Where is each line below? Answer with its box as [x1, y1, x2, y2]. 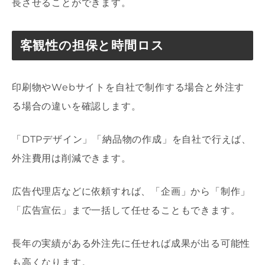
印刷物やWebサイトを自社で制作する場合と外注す [12, 82, 245, 93]
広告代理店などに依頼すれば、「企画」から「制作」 [12, 186, 251, 198]
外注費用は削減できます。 [12, 153, 131, 164]
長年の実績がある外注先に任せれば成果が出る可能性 [12, 238, 251, 250]
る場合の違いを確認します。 [12, 101, 141, 112]
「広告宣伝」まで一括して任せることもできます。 [12, 205, 241, 216]
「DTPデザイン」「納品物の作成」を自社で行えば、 [12, 134, 251, 146]
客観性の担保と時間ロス [20, 37, 164, 53]
